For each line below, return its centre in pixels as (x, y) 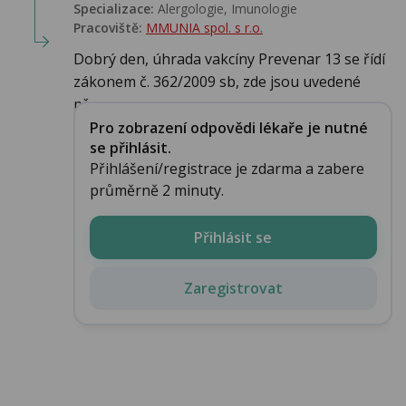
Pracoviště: (108, 28)
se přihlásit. (130, 147)
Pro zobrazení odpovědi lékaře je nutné (228, 127)
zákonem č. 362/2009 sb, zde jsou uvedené (217, 82)
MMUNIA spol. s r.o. (204, 28)
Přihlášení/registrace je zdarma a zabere (227, 168)
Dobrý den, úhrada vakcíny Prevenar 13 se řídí (229, 59)
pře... (89, 105)
